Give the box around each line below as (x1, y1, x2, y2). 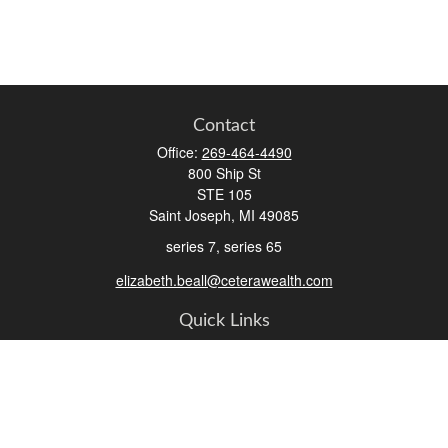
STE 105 (196, 184, 252, 204)
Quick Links (178, 311, 270, 330)
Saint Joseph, (149, 205, 235, 225)
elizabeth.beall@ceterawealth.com (115, 269, 333, 290)
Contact (193, 117, 255, 135)
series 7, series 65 (166, 236, 282, 256)
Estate (204, 386, 244, 407)
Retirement (189, 336, 259, 357)
